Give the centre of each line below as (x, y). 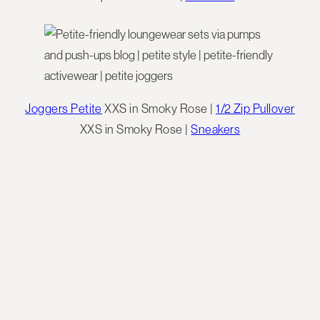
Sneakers (216, 130)
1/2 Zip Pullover (255, 109)
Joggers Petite (64, 109)
